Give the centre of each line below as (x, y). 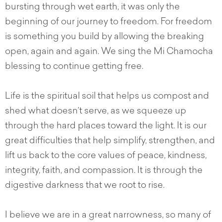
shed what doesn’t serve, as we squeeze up (96, 112)
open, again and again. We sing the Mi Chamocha (109, 52)
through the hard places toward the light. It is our (106, 127)
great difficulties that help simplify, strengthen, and (110, 141)
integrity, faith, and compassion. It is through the (104, 171)
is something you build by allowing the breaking (105, 37)
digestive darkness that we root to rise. (86, 186)
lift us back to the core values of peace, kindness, (106, 156)
